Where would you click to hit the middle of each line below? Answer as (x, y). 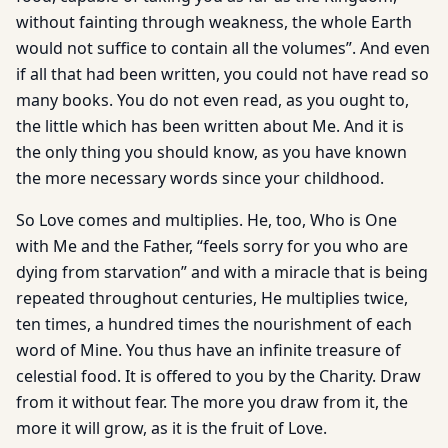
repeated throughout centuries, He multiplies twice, (212, 298)
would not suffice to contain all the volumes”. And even (223, 48)
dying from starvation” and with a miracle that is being (222, 272)
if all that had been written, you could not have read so (222, 74)
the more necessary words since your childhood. (200, 178)
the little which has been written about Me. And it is (210, 126)
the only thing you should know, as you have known (211, 152)
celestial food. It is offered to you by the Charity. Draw (218, 376)
